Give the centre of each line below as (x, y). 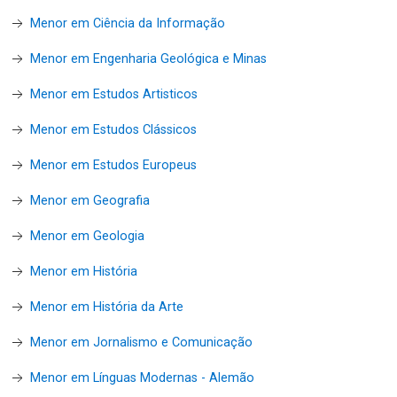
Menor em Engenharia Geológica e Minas (148, 58)
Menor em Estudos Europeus (113, 165)
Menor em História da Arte (107, 307)
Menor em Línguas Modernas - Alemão (142, 378)
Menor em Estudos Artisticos (114, 94)
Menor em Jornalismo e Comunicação (141, 342)
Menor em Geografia (90, 200)
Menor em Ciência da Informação (128, 23)
